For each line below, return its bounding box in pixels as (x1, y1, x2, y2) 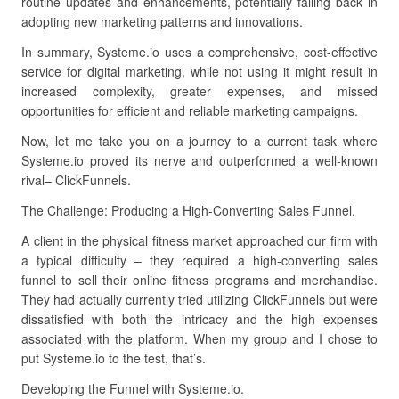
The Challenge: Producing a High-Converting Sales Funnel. (21, 201, 355, 219)
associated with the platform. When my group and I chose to (21, 330, 378, 347)
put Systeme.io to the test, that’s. (21, 349, 206, 367)
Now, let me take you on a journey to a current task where (21, 132, 378, 150)
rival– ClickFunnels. (21, 171, 131, 189)
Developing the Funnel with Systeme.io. (21, 379, 244, 397)
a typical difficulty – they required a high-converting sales (21, 251, 378, 269)
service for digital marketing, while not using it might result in (21, 62, 378, 80)
